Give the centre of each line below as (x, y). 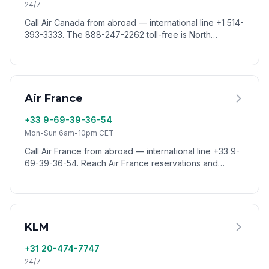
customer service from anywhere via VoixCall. (115, 175)
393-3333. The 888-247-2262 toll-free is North (118, 35)
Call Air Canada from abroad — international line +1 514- (134, 23)
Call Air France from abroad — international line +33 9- (132, 151)
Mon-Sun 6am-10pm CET (69, 133)
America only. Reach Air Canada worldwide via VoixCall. (134, 47)
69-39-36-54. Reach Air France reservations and (121, 163)
